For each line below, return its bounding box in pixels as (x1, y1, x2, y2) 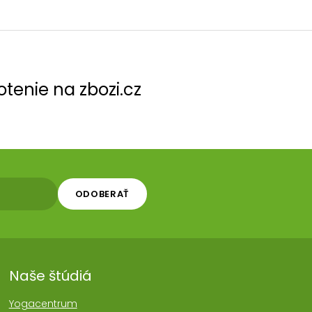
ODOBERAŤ (75, 187, 130, 201)
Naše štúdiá (8, 266, 92, 286)
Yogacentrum (8, 297, 77, 311)
